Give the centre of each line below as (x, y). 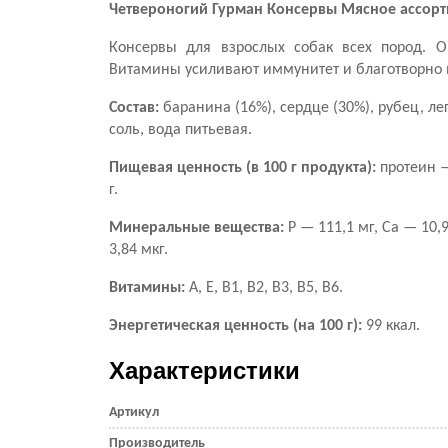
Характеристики (204, 370)
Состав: (134, 108)
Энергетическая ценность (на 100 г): (235, 326)
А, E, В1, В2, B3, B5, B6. (264, 288)
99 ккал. (391, 326)
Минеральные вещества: (196, 228)
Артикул (134, 412)
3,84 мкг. (138, 250)
